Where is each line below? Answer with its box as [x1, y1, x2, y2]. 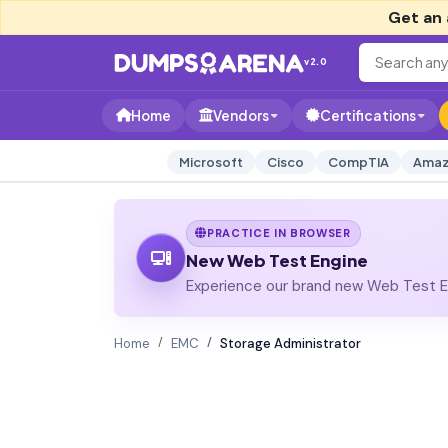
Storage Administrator [220, 334, 361, 352]
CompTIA [327, 154, 389, 170]
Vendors [213, 107, 269, 124]
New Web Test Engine [185, 249, 368, 271]
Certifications [320, 107, 416, 124]
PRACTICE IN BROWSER [207, 225, 351, 240]
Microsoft [178, 154, 243, 170]
